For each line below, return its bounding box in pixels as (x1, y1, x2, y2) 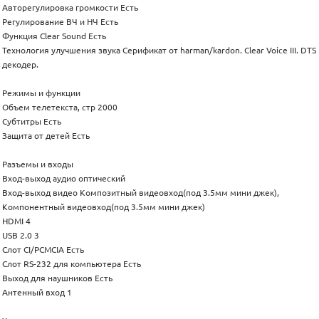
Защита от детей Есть (2, 131, 90, 141)
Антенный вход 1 (2, 288, 72, 298)
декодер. (2, 60, 38, 70)
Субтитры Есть (2, 117, 61, 127)
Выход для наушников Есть (2, 273, 113, 283)
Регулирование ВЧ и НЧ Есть (2, 17, 118, 27)
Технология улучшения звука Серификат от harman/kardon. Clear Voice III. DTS (2, 46, 316, 56)
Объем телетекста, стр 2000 (2, 103, 117, 113)
